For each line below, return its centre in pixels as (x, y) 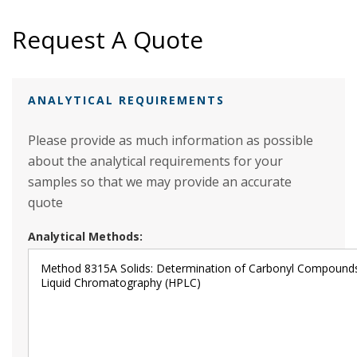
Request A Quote (108, 39)
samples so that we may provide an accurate (160, 182)
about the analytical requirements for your (155, 161)
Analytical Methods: (85, 236)
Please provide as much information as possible (171, 140)
